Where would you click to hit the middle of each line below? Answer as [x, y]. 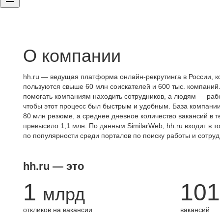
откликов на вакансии [58, 210]
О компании [72, 56]
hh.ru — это [54, 166]
